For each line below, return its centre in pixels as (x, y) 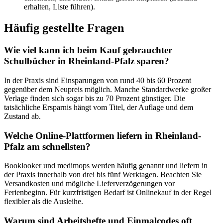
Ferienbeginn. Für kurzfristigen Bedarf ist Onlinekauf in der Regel (108, 193)
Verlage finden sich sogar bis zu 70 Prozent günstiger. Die (95, 98)
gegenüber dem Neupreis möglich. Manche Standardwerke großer (108, 89)
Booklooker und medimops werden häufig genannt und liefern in (106, 166)
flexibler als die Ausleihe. (44, 202)
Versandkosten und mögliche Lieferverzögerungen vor (89, 184)
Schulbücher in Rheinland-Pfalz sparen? (87, 61)
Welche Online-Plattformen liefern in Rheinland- (103, 135)
